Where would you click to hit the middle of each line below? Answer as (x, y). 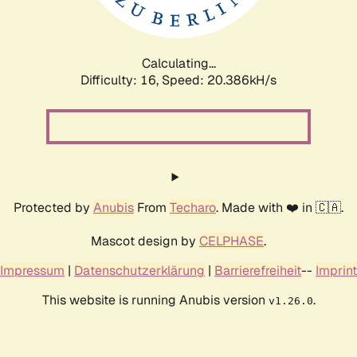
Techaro (193, 207)
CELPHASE (231, 241)
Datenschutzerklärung (139, 270)
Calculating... (178, 63)
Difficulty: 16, (121, 80)
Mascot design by (145, 241)
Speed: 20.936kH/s (219, 80)
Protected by (53, 207)
